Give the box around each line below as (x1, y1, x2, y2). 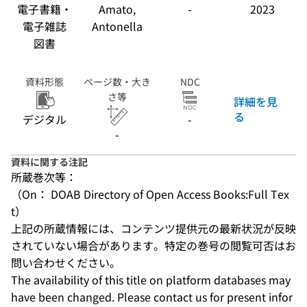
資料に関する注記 (11, 155, 88, 169)
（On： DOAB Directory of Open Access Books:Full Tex (11, 186, 289, 202)
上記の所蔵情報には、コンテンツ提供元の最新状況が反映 (11, 220, 296, 236)
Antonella (92, 18, 143, 34)
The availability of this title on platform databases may (11, 271, 291, 288)
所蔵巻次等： (11, 169, 77, 185)
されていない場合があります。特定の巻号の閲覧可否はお (11, 237, 296, 254)
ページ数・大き (84, 75, 151, 88)
